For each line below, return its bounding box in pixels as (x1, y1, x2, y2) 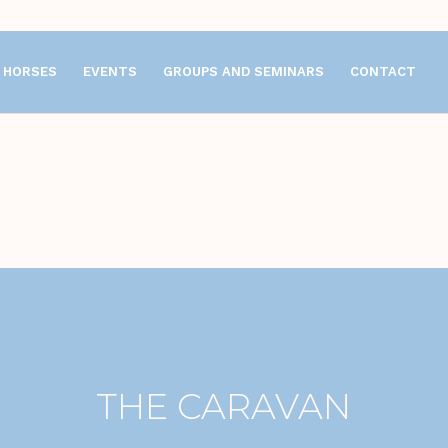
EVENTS (83, 64, 137, 79)
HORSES (3, 64, 57, 79)
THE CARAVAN (96, 384, 352, 428)
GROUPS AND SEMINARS (163, 64, 324, 79)
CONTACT (350, 64, 416, 79)
